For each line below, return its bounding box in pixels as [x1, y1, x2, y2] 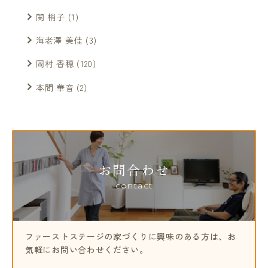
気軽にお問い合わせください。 [25, 243, 148, 255]
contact [115, 179, 153, 191]
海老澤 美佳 [36, 34, 83, 47]
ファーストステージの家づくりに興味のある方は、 [25, 230, 228, 242]
